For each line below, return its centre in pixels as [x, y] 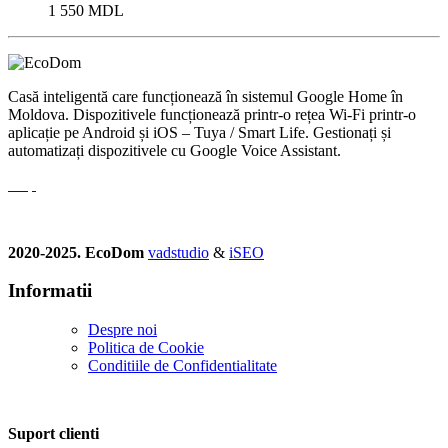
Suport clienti [53, 434]
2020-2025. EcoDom [78, 252]
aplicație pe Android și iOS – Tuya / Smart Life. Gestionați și [199, 132]
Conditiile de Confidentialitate [182, 366]
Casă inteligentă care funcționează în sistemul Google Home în [205, 96]
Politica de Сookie [146, 348]
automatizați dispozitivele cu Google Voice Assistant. [174, 150]
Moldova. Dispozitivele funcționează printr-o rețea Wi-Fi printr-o [212, 114]
